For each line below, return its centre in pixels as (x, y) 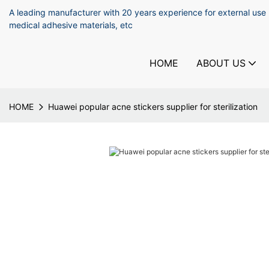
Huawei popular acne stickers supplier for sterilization (153, 107)
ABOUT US (221, 63)
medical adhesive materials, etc (72, 25)
